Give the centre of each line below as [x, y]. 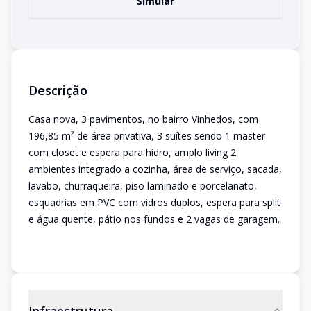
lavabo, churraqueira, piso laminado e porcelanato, [143, 186]
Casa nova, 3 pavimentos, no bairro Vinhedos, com [143, 119]
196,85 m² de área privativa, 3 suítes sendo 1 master [147, 136]
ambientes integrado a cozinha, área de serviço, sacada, [155, 169]
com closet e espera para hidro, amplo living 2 [132, 152]
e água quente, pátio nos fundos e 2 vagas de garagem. [154, 219]
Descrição [58, 90]
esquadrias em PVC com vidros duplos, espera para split [154, 202]
